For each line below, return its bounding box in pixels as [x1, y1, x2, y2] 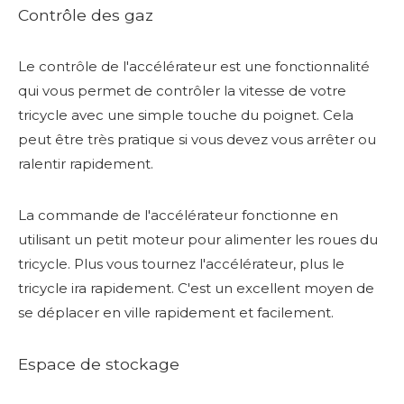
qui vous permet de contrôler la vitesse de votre [18, 81, 346, 99]
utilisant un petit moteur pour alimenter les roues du [18, 230, 378, 248]
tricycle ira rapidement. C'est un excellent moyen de [18, 279, 374, 297]
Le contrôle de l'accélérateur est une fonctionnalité [18, 57, 370, 75]
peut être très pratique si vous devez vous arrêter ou [18, 130, 376, 148]
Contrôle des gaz [18, 5, 153, 24]
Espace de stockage [18, 353, 179, 373]
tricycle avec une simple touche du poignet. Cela [18, 106, 353, 124]
